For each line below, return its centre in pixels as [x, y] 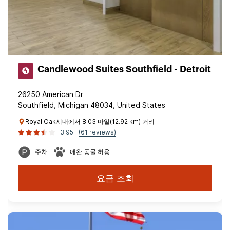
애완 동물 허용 [90, 152]
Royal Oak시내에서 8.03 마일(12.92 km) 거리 [90, 121]
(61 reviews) [97, 132]
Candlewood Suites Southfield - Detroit [124, 69]
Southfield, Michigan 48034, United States [92, 105]
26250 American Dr [51, 94]
